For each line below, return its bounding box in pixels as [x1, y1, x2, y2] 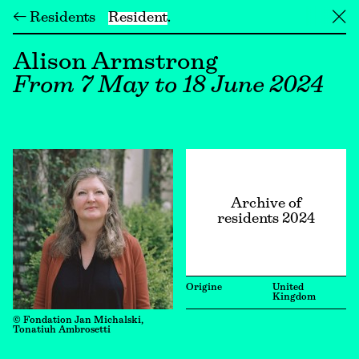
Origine [186, 284, 222, 292]
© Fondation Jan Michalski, [13, 317, 143, 325]
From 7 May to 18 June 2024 [13, 75, 324, 97]
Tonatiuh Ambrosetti [13, 326, 111, 334]
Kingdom [272, 293, 316, 301]
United [272, 284, 304, 292]
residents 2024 [217, 213, 315, 226]
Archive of [230, 198, 302, 211]
